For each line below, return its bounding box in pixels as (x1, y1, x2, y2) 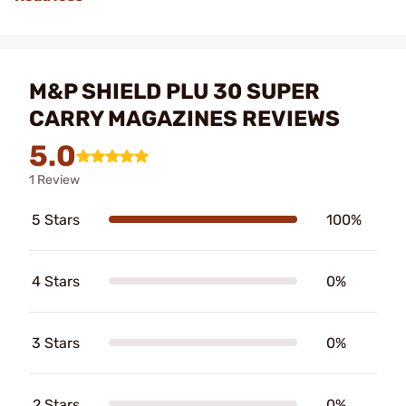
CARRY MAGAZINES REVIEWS (29, 105, 340, 131)
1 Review (29, 171, 80, 188)
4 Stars (32, 272, 80, 290)
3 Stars (32, 333, 80, 352)
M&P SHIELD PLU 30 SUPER (29, 78, 320, 104)
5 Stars (32, 210, 80, 228)
